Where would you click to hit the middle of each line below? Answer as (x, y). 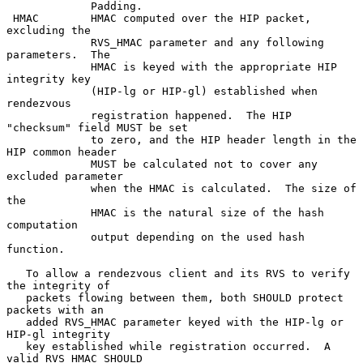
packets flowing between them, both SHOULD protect (16, 297)
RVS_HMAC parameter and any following (49, 42)
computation (42, 224)
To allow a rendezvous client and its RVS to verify (16, 273)
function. (36, 249)
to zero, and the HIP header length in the (49, 139)
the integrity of (58, 285)
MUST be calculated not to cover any (49, 164)
